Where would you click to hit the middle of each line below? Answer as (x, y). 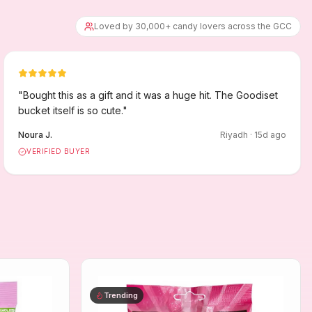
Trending (121, 295)
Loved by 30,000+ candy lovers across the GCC (193, 26)
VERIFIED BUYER (58, 151)
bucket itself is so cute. (71, 110)
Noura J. (36, 135)
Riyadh (234, 135)
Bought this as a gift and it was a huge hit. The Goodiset (151, 95)
